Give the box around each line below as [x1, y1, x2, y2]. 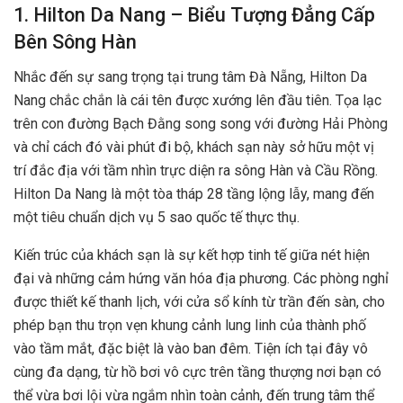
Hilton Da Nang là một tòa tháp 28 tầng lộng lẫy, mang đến [13, 184, 374, 202]
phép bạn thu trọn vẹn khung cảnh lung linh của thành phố [13, 316, 366, 334]
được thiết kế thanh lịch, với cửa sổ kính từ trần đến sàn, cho [13, 292, 385, 310]
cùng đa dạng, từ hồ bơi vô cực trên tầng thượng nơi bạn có [13, 363, 381, 381]
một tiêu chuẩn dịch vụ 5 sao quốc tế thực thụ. [13, 208, 300, 226]
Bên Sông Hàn [13, 30, 137, 53]
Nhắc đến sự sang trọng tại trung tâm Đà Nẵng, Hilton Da [13, 67, 367, 85]
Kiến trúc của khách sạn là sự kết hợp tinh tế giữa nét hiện [13, 246, 370, 264]
